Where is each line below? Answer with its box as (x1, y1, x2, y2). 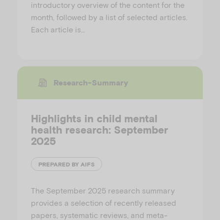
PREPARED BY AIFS (38, 160, 95, 168)
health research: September (31, 124, 168, 137)
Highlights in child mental (31, 112, 158, 125)
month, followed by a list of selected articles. (31, 12, 188, 22)
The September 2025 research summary (31, 186, 175, 195)
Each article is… (31, 25, 85, 34)
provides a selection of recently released (31, 198, 176, 208)
